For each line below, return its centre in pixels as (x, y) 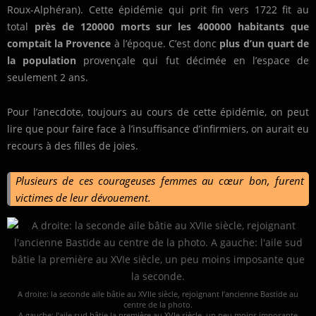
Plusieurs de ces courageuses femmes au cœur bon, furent (160, 181)
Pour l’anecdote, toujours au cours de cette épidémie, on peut (158, 112)
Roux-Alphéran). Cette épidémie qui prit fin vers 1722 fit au (158, 10)
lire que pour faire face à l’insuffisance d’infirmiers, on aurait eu (158, 129)
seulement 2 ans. (48, 78)
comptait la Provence (59, 44)
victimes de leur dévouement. (85, 198)
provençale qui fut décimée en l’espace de (193, 61)
